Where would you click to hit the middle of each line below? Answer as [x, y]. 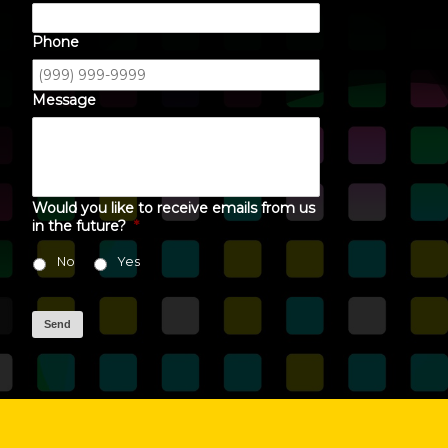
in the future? [79, 226]
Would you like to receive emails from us [173, 208]
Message [64, 100]
